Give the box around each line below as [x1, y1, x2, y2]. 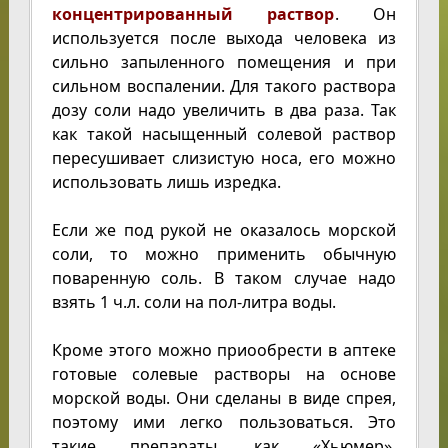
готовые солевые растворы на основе [51, 362, 397, 385]
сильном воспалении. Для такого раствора [51, 74, 397, 97]
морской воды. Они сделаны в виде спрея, [51, 386, 397, 409]
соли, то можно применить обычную [51, 242, 397, 265]
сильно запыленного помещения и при [51, 50, 397, 73]
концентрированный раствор [51, 2, 335, 25]
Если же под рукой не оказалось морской [51, 218, 397, 241]
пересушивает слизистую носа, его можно [51, 146, 397, 169]
